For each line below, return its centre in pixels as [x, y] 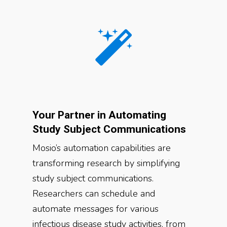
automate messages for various [96, 209]
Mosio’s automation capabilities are [102, 148]
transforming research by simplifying [106, 163]
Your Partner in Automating [99, 115]
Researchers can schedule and [94, 194]
